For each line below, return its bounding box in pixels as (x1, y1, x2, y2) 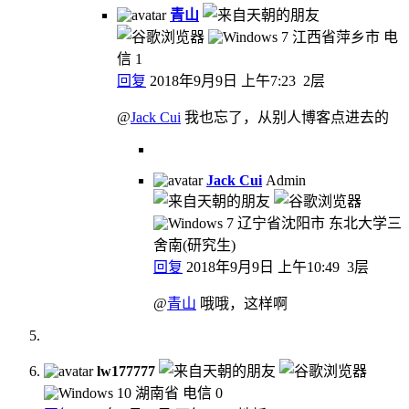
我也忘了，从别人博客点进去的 (181, 109, 389, 125)
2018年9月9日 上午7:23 (146, 72, 299, 89)
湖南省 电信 (135, 384, 212, 401)
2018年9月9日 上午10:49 (183, 258, 343, 275)
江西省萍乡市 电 (292, 28, 398, 45)
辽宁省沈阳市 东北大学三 (237, 215, 402, 231)
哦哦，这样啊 (196, 295, 288, 311)
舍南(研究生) (153, 236, 236, 253)
